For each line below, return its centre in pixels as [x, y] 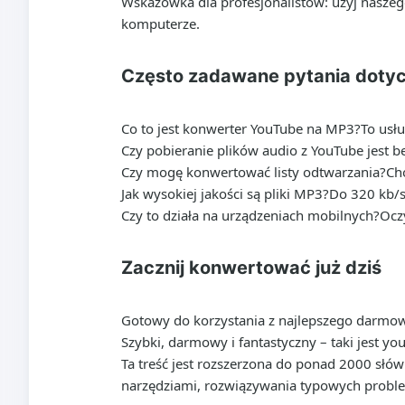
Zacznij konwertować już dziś [251, 268]
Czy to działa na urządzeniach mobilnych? [250, 215]
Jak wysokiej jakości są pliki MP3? [225, 193]
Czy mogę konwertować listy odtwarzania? [254, 172]
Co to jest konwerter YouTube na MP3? [241, 128]
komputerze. [160, 24]
